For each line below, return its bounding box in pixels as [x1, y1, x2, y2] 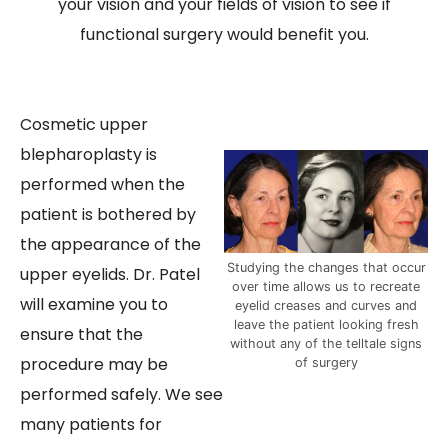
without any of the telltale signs [230, 336, 422, 352]
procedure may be [20, 352, 168, 376]
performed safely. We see [20, 382, 223, 406]
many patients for [20, 412, 162, 436]
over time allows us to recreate [232, 279, 420, 295]
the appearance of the [20, 232, 201, 256]
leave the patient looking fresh [233, 317, 419, 333]
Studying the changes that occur [226, 260, 426, 276]
